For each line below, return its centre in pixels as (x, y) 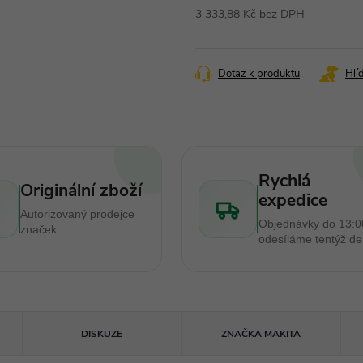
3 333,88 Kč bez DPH (250, 14)
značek (38, 229)
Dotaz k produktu (259, 73)
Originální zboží (81, 190)
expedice (293, 200)
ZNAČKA (242, 333)
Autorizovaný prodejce (77, 214)
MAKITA (282, 333)
